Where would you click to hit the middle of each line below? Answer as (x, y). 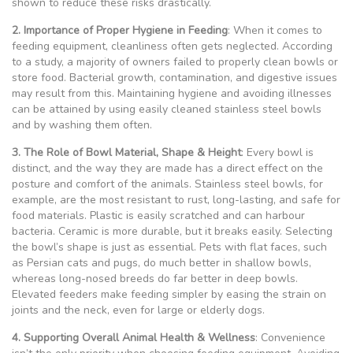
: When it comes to (275, 30)
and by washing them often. (82, 124)
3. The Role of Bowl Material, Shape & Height (126, 152)
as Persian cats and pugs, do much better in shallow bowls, (162, 262)
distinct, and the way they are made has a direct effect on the (167, 168)
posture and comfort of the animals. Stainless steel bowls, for (167, 184)
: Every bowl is (277, 152)
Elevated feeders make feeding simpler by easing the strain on (169, 294)
